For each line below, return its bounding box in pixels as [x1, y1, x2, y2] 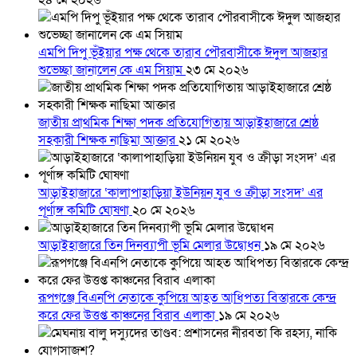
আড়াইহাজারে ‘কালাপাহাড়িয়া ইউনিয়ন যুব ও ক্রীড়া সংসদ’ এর [38, 184, 323, 202]
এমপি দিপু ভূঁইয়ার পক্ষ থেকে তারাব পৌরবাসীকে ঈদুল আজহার [38, 44, 328, 62]
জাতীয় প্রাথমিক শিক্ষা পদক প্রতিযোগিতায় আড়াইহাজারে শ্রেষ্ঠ [38, 114, 319, 132]
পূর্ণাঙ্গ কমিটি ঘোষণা [38, 202, 132, 220]
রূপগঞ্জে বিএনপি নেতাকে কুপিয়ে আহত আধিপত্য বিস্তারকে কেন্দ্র [38, 289, 336, 308]
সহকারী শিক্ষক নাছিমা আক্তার [38, 131, 178, 150]
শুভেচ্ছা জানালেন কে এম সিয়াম [38, 61, 186, 80]
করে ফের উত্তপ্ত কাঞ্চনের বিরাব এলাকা [38, 307, 218, 325]
